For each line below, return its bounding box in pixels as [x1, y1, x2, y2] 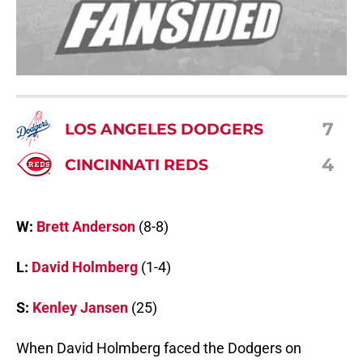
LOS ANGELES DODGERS [65, 118, 263, 139]
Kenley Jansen [32, 299, 128, 317]
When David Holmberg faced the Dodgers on [16, 340, 301, 357]
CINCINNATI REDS [65, 154, 208, 174]
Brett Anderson [36, 218, 135, 236]
